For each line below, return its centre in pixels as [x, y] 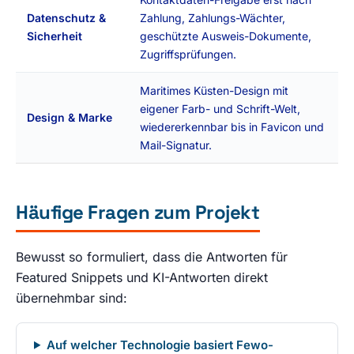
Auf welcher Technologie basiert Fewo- [160, 345]
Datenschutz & [66, 17]
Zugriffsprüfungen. [188, 54]
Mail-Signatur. [176, 145]
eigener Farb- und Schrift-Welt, [220, 108]
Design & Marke [70, 117]
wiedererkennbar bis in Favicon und [232, 126]
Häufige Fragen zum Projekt [138, 212]
